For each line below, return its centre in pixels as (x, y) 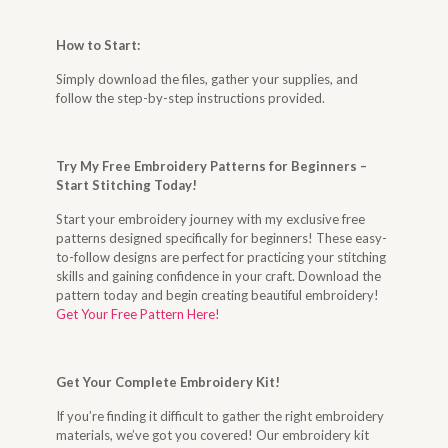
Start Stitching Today (124, 185)
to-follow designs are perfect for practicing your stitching (221, 257)
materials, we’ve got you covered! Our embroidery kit (213, 435)
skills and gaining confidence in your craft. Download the (219, 276)
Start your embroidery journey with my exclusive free (211, 219)
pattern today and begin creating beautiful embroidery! (218, 295)
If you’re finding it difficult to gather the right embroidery (220, 416)
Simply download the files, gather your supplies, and (207, 79)
